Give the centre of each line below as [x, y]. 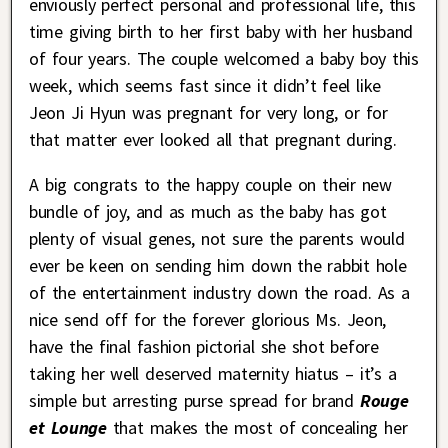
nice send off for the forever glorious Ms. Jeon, [207, 319]
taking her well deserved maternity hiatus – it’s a [213, 373]
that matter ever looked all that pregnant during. [213, 139]
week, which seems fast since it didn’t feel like [205, 85]
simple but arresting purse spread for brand [194, 400]
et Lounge [68, 427]
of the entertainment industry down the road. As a [219, 292]
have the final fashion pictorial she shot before [204, 346]
